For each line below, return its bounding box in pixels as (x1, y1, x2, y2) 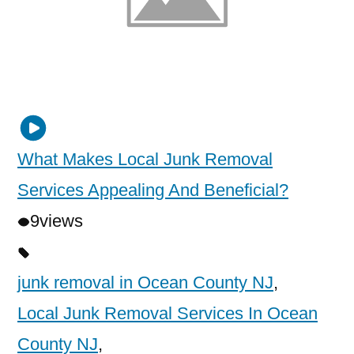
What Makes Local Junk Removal (17, 149, 273, 169)
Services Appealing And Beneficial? (17, 179, 288, 200)
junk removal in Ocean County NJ (17, 272, 273, 292)
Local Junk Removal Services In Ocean (17, 303, 318, 323)
